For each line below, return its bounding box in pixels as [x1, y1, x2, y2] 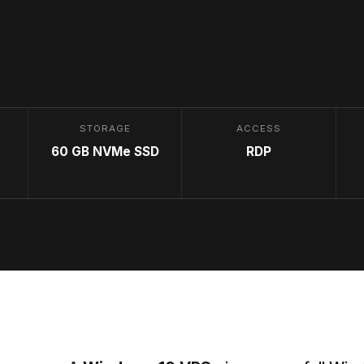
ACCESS [236, 122, 281, 134]
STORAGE [80, 122, 131, 134]
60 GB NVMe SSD [50, 143, 159, 159]
